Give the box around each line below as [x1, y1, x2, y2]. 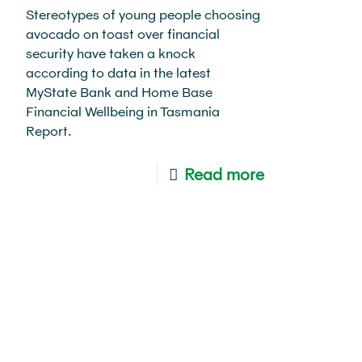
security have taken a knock [25, 44, 196, 61]
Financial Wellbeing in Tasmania [25, 103, 220, 119]
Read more [184, 164, 265, 183]
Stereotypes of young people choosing [25, 6, 260, 22]
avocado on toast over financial [25, 25, 220, 41]
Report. [25, 122, 72, 138]
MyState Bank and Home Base [25, 83, 213, 99]
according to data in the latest [25, 64, 211, 80]
